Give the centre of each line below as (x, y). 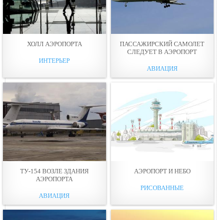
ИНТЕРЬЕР (55, 60)
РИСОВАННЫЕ (162, 188)
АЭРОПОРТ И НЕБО (162, 171)
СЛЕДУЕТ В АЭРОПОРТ (162, 52)
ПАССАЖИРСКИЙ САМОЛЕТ (162, 44)
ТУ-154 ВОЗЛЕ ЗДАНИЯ (54, 171)
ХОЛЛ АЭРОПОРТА (54, 44)
